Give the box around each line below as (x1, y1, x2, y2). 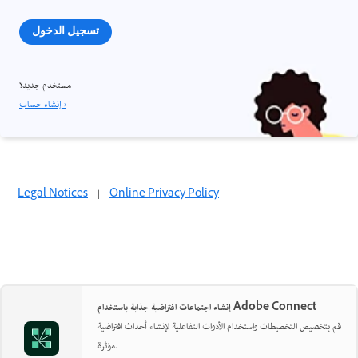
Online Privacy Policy (109, 185, 219, 204)
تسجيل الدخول (32, 23, 99, 38)
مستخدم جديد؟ (19, 76, 71, 95)
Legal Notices (18, 185, 88, 204)
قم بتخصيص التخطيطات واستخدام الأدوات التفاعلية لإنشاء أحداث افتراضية (97, 317, 341, 336)
